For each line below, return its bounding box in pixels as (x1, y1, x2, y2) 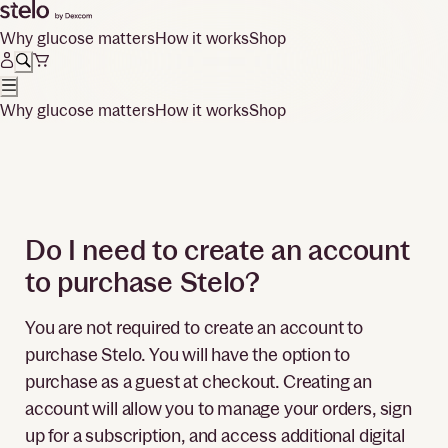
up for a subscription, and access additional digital (24, 424, 405, 446)
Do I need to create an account (24, 232, 410, 267)
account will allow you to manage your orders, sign (24, 397, 412, 419)
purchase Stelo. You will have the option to (24, 343, 351, 365)
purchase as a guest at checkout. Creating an (24, 370, 372, 392)
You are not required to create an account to (24, 316, 363, 338)
